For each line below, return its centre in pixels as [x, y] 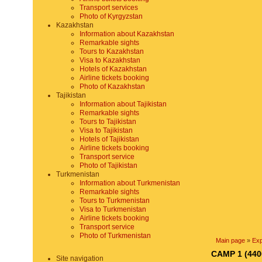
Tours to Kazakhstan [112, 51]
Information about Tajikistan [123, 104]
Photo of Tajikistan [108, 166]
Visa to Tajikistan [106, 130]
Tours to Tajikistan [108, 122]
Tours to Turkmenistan [115, 201]
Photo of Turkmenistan [115, 236]
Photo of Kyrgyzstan [111, 16]
